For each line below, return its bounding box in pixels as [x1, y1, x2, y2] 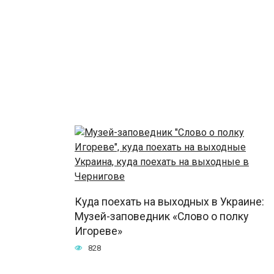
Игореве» [75, 224, 122, 237]
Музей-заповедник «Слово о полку [75, 210, 248, 223]
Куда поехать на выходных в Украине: [75, 195, 264, 208]
